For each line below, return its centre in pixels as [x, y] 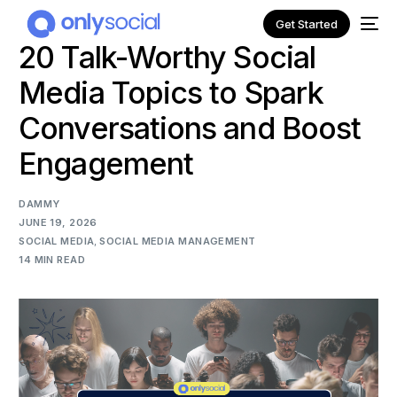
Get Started [306, 23]
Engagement [106, 163]
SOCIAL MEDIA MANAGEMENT [178, 241]
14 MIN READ [52, 260]
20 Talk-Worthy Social [167, 57]
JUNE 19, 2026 [58, 222]
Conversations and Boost [190, 128]
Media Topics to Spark [171, 93]
